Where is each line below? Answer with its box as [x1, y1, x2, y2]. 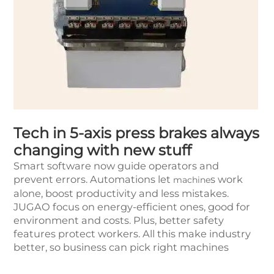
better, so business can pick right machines [13, 241, 229, 254]
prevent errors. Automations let [13, 173, 173, 186]
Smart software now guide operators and [13, 160, 219, 172]
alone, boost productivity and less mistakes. [13, 187, 229, 200]
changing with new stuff [13, 141, 191, 160]
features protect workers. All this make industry [13, 228, 251, 240]
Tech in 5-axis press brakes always [13, 124, 259, 143]
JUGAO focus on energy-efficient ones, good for [13, 201, 250, 213]
